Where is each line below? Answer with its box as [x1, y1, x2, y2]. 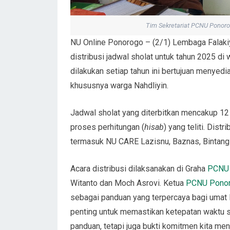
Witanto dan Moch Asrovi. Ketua [70, 178, 186, 188]
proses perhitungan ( [70, 122, 144, 132]
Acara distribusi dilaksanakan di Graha [70, 164, 207, 174]
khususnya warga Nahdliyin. [70, 81, 168, 91]
